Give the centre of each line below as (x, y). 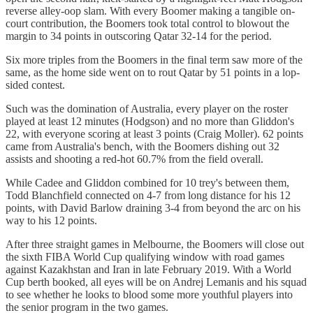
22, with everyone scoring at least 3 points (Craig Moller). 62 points (154, 133)
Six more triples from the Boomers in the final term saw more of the (154, 59)
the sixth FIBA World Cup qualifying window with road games (145, 256)
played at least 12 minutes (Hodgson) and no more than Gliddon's (150, 121)
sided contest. (35, 85)
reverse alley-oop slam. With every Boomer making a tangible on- (150, 10)
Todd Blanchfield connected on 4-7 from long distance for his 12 (148, 195)
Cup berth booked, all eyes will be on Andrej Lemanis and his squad (156, 282)
